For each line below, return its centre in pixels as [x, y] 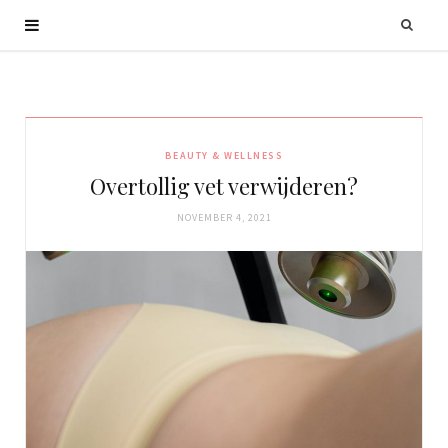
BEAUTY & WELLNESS [224, 155]
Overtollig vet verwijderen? [224, 186]
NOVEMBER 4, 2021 [224, 217]
